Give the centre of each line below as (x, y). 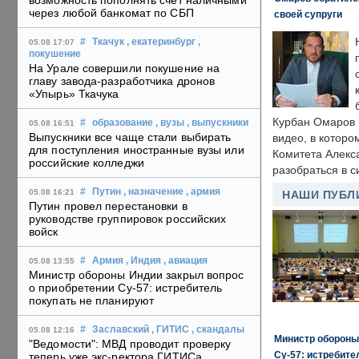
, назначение (153, 192)
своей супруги (308, 14)
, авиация (186, 261)
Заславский (121, 330)
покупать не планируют (92, 301)
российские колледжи (87, 163)
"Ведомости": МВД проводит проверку (130, 344)
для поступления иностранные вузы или (137, 150)
